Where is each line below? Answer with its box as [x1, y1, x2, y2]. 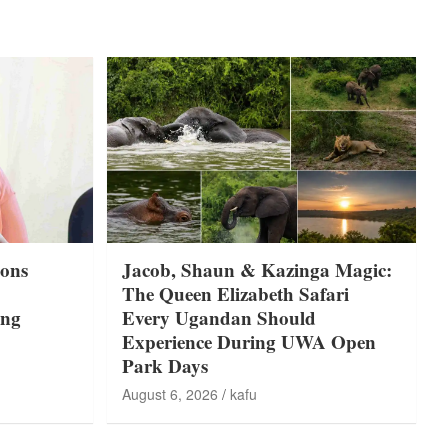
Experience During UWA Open [121, 328, 376, 356]
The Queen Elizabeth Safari [121, 280, 349, 308]
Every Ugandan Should [121, 304, 316, 332]
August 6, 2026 [121, 384, 218, 405]
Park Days [121, 352, 208, 380]
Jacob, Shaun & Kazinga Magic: [121, 256, 392, 284]
